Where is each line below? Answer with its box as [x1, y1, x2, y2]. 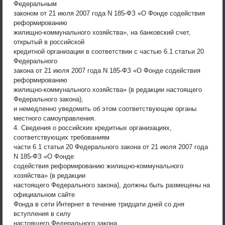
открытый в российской [14, 38, 84, 46]
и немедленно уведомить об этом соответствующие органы [14, 104, 196, 113]
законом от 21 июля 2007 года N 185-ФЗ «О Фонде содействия [14, 9, 205, 17]
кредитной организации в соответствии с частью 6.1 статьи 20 [14, 47, 204, 55]
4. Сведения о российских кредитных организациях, [14, 124, 172, 132]
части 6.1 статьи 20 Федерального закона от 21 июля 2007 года [14, 143, 208, 151]
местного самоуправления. [14, 114, 96, 122]
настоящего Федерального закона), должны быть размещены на [14, 181, 210, 189]
